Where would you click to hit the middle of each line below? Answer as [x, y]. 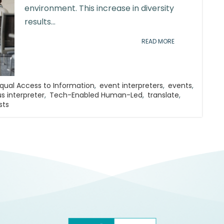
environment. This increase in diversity [99, 8]
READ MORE [158, 41]
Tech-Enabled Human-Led [96, 95]
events [180, 85]
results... [40, 22]
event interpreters [131, 85]
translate [163, 95]
